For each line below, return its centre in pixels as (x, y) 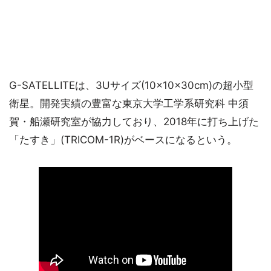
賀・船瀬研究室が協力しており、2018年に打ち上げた (134, 122)
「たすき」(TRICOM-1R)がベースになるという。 (123, 140)
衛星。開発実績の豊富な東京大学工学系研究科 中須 (129, 104)
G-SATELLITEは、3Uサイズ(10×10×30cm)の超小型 (131, 86)
